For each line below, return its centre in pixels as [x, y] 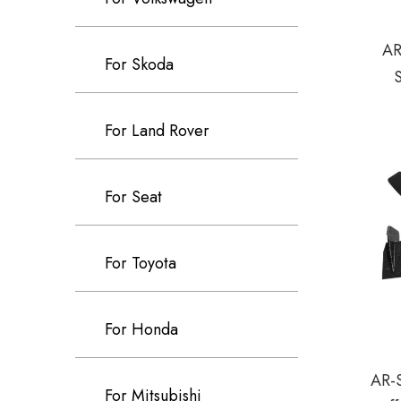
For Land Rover [157, 131]
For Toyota [141, 263]
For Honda [141, 329]
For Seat [133, 197]
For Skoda [139, 64]
